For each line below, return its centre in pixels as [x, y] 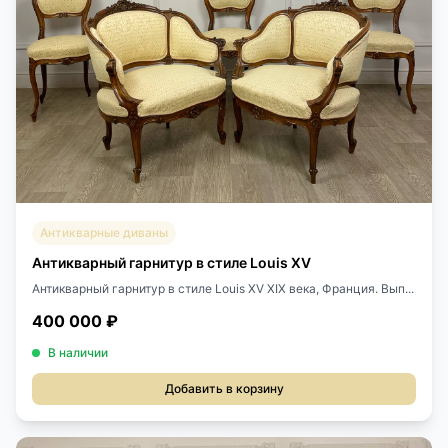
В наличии [78, 352]
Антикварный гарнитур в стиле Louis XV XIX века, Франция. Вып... [223, 288]
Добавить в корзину [224, 388]
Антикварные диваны [104, 232]
